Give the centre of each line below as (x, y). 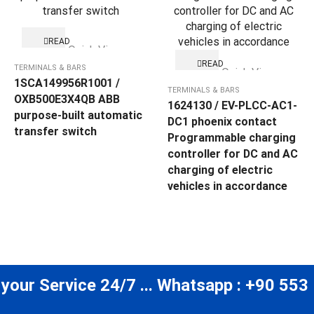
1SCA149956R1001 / (67, 83)
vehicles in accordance (227, 186)
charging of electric (220, 170)
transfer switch (55, 132)
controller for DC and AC (233, 154)
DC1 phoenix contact (222, 122)
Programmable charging (232, 138)
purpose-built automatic (78, 116)
